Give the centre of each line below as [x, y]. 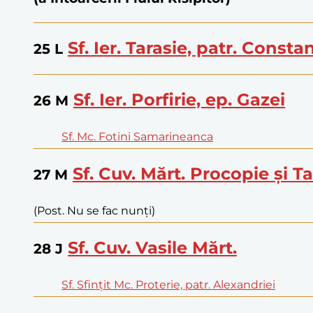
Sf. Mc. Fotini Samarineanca [137, 136]
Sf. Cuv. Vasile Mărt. [152, 247]
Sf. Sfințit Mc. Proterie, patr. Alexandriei [168, 284]
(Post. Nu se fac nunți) [94, 210]
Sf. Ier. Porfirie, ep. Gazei [179, 99]
